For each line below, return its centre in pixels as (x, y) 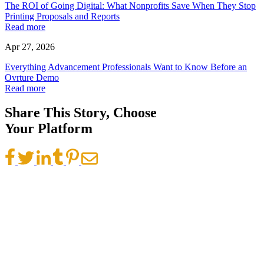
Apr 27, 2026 (30, 47)
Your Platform (49, 129)
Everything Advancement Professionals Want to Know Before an (126, 67)
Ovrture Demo (32, 77)
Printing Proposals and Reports (62, 16)
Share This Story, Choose (81, 113)
